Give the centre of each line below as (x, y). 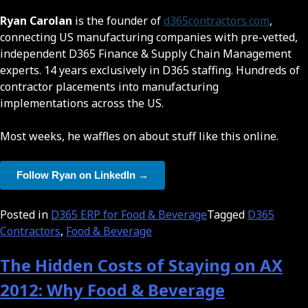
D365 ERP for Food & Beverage (129, 214)
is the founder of (118, 20)
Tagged (227, 214)
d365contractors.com (217, 20)
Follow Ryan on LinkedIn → (82, 175)
